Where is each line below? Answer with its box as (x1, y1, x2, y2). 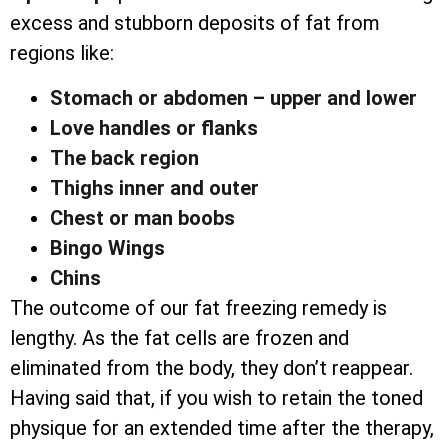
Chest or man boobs (50, 205, 235, 230)
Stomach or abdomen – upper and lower (50, 85, 417, 110)
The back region (50, 145, 199, 170)
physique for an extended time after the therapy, (10, 415, 434, 440)
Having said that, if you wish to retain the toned (10, 385, 423, 410)
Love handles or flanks (50, 115, 258, 140)
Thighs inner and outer (50, 175, 259, 200)
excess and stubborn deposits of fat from (10, 11, 380, 36)
